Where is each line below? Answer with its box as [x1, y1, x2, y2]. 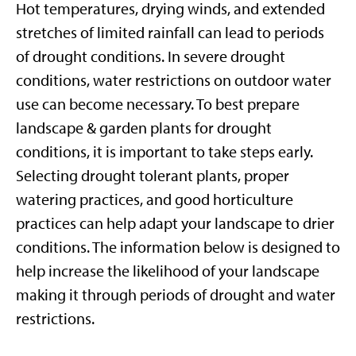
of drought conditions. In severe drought [16, 46, 285, 66]
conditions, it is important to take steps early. [16, 141, 313, 161]
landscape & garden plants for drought [16, 118, 272, 137]
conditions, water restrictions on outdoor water [16, 70, 331, 90]
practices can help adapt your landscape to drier [16, 213, 335, 233]
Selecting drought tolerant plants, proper [16, 165, 289, 185]
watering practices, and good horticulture [16, 189, 293, 209]
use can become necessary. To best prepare [16, 94, 300, 114]
